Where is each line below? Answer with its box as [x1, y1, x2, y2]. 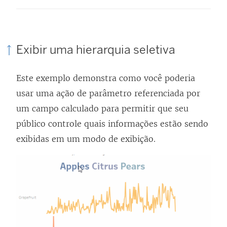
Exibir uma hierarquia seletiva [16, 42, 175, 57]
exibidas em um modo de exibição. [16, 134, 156, 144]
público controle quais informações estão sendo [16, 119, 208, 129]
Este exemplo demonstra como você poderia [16, 73, 195, 84]
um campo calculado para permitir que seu [16, 103, 188, 114]
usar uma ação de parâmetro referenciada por [16, 88, 200, 99]
